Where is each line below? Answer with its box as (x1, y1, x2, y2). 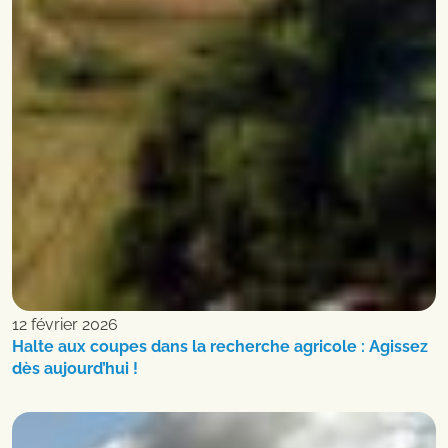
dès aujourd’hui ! (12, 358, 138, 378)
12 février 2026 (12, 314, 118, 334)
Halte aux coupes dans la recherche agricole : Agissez (12, 336, 428, 356)
